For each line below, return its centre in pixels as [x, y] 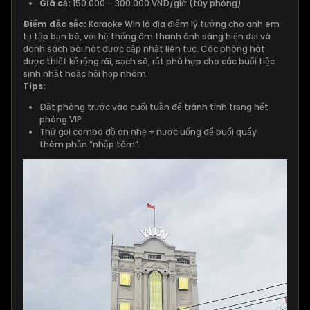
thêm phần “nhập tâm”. [90, 145]
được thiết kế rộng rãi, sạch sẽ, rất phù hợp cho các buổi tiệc [149, 62]
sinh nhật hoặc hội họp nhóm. [85, 74]
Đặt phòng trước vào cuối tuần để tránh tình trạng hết [154, 107]
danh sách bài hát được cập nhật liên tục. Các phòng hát [144, 49]
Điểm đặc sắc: [56, 24]
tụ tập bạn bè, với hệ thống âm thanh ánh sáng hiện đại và [147, 37]
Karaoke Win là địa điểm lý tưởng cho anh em [184, 24]
